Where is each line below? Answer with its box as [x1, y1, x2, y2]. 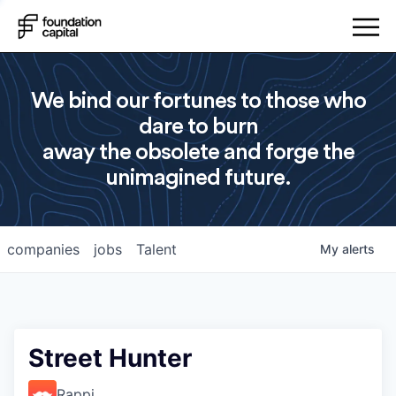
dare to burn [138, 115, 258, 138]
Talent [136, 240, 177, 258]
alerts [342, 241, 375, 256]
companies [7, 240, 80, 258]
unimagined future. [105, 166, 291, 189]
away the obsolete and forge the [42, 141, 354, 164]
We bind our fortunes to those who [30, 89, 366, 112]
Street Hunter [28, 343, 192, 373]
